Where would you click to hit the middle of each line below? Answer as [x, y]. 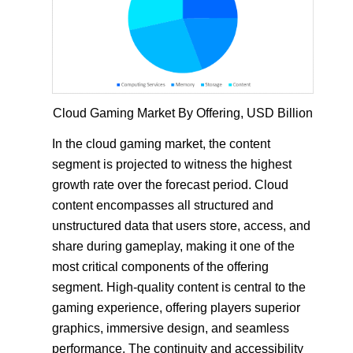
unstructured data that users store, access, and [182, 226]
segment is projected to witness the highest [172, 165]
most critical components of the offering [161, 267]
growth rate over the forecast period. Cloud [171, 185]
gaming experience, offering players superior [176, 308]
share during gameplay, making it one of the [174, 247]
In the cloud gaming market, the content [162, 144]
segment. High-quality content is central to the [179, 288]
